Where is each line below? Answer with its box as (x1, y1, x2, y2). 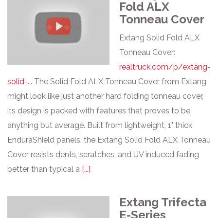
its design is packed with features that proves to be (7, 106, 190, 115)
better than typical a (7, 164, 82, 174)
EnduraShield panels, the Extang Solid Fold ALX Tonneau (7, 135, 211, 145)
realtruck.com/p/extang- (119, 62, 211, 72)
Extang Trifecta (119, 195, 206, 209)
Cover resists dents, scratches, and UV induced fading (7, 150, 199, 159)
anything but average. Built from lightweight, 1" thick (7, 121, 192, 130)
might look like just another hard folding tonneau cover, (7, 91, 203, 101)
